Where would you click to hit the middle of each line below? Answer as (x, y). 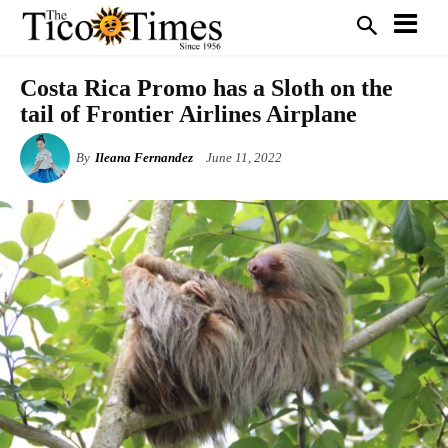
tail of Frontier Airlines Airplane (188, 114)
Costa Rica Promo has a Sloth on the (206, 88)
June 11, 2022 (244, 158)
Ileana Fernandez (144, 157)
